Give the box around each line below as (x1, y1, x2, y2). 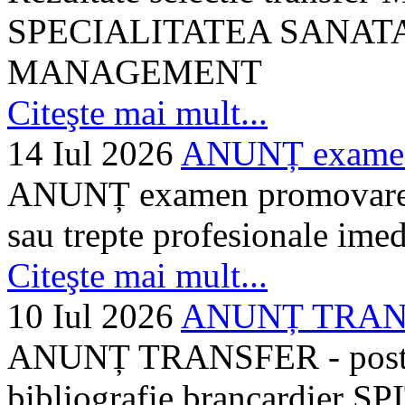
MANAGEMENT (7, 52, 262, 91)
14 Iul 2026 (7, 133, 174, 173)
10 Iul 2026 (7, 296, 174, 335)
